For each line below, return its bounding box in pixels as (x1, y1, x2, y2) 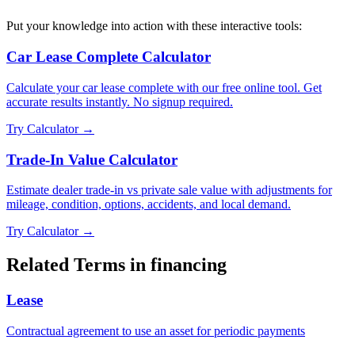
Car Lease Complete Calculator (6, 48, 211, 66)
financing (151, 254, 227, 276)
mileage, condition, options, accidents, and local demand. (6, 197, 291, 212)
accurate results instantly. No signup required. (6, 94, 233, 109)
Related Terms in (6, 254, 151, 276)
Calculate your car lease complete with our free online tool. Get (6, 80, 322, 94)
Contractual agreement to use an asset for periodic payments (6, 323, 305, 338)
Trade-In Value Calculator (6, 151, 177, 168)
